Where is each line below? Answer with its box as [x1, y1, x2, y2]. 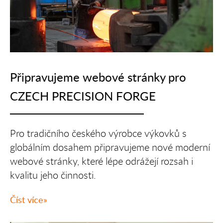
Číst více [10, 194, 44, 206]
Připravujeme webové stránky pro [10, 69, 187, 86]
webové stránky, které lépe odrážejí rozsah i [10, 154, 194, 168]
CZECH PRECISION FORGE [10, 88, 156, 105]
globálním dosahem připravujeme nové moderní [10, 140, 211, 154]
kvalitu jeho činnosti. [10, 168, 97, 182]
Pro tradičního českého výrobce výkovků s [10, 126, 187, 140]
